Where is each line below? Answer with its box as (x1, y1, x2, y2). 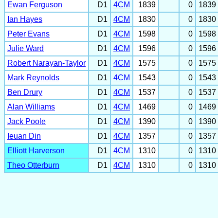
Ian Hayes (7, 15, 42, 24)
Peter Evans (7, 30, 50, 38)
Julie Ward (7, 44, 44, 53)
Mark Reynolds (7, 73, 59, 82)
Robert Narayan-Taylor (7, 59, 86, 68)
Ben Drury (7, 88, 42, 97)
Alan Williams (7, 103, 55, 111)
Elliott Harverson (7, 146, 65, 155)
